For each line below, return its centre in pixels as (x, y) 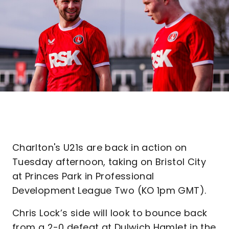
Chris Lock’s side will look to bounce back (110, 213)
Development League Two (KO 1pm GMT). (109, 190)
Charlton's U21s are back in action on (100, 147)
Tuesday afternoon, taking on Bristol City (109, 162)
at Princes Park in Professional (83, 176)
